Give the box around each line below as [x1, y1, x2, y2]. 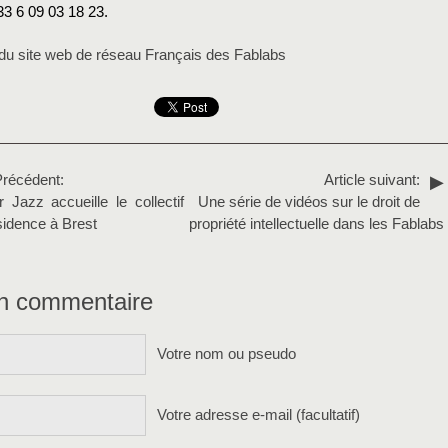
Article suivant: [324, 172, 420, 189]
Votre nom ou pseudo [157, 346, 296, 363]
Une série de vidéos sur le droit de [198, 194, 420, 211]
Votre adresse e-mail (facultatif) [157, 407, 360, 424]
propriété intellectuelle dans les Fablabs [189, 216, 444, 233]
